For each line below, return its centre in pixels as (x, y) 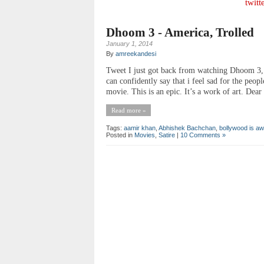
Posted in (120, 135)
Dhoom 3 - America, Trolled (180, 33)
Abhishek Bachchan (187, 128)
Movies (145, 135)
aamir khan (140, 128)
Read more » (128, 110)
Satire (167, 135)
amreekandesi (136, 54)
